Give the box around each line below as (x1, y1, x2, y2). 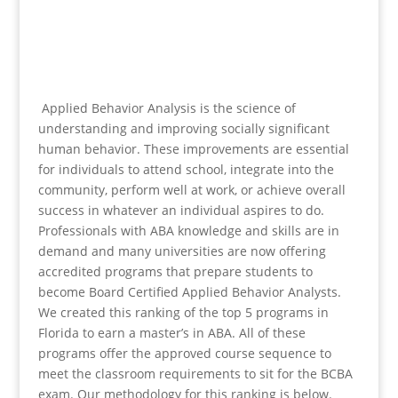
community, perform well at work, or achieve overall (37, 181, 346, 198)
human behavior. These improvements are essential (37, 140, 349, 157)
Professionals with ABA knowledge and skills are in (37, 222, 339, 239)
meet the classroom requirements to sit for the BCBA (37, 365, 353, 382)
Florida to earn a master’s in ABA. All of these (37, 324, 306, 341)
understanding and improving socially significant (37, 120, 330, 137)
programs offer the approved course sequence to (37, 345, 331, 362)
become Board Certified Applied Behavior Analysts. (37, 283, 341, 300)
